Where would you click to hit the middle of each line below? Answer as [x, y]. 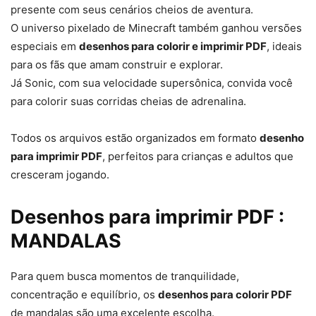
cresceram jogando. [60, 174]
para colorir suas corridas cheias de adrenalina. [128, 101]
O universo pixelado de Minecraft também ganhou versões [156, 28]
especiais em [45, 46]
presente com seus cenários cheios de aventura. [132, 9]
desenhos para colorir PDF [225, 294]
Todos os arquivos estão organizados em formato [135, 138]
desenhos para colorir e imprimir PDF [173, 46]
